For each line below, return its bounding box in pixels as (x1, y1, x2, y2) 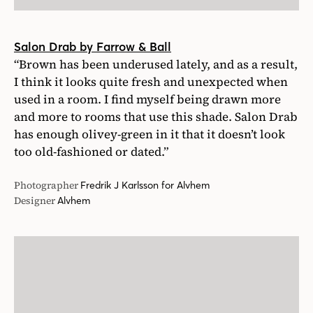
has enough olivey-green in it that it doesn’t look (14, 125, 285, 143)
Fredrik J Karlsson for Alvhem (80, 178, 210, 191)
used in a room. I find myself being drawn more (14, 90, 281, 108)
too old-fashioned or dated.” (14, 143, 168, 160)
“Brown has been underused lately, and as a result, (14, 55, 298, 73)
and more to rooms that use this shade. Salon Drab (14, 108, 298, 125)
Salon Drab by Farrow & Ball (14, 38, 171, 54)
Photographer (14, 177, 78, 192)
